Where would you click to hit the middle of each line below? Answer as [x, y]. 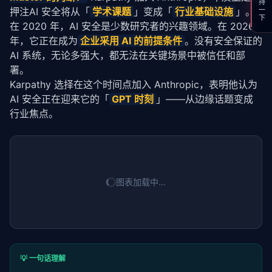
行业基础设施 [204, 12]
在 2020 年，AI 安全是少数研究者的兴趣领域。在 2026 [132, 26]
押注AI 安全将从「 [50, 12]
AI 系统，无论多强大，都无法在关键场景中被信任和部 [127, 55]
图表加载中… [141, 182]
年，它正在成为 [44, 41]
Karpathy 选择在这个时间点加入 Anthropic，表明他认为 [134, 84]
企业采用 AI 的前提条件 [131, 41]
